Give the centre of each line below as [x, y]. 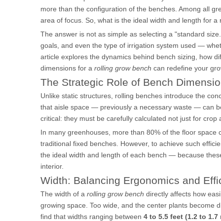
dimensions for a [67, 68]
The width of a [64, 194]
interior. [52, 166]
